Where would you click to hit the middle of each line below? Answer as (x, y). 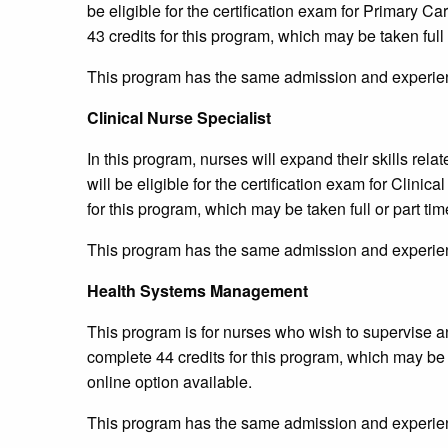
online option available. (169, 382)
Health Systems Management (197, 291)
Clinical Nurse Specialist (179, 118)
